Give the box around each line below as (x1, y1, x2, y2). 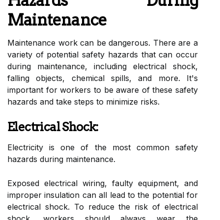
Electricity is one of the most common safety (7, 142, 198, 152)
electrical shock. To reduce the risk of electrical (7, 201, 198, 212)
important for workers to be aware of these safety (7, 84, 198, 95)
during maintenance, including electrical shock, (7, 61, 198, 71)
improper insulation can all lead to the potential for (7, 190, 198, 200)
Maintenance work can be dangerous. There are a (7, 37, 198, 48)
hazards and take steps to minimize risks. (7, 96, 160, 107)
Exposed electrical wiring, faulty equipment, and (7, 178, 198, 188)
